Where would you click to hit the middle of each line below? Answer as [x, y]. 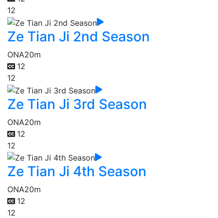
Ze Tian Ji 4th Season [77, 172]
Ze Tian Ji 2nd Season [79, 37]
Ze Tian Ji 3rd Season [77, 104]
